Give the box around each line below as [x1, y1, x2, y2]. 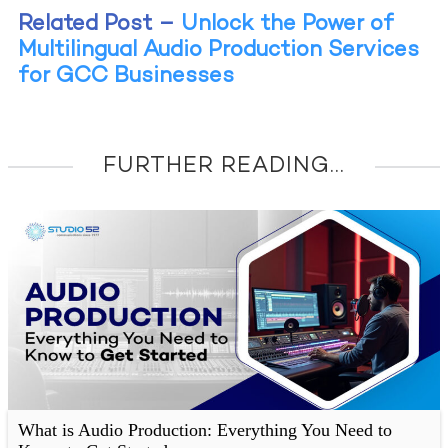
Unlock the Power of [180, 12, 394, 36]
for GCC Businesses [17, 64, 234, 88]
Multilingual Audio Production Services [17, 38, 419, 62]
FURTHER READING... [103, 154, 345, 178]
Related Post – [17, 12, 175, 36]
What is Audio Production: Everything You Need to [17, 419, 392, 440]
